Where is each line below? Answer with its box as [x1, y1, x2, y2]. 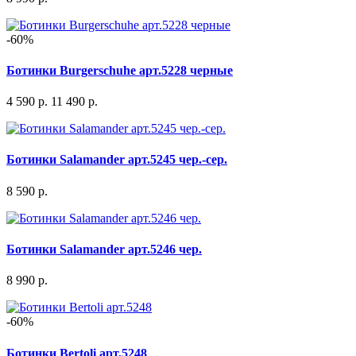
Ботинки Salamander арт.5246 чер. [6, 242, 202, 257]
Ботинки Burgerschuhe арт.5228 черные [6, 63, 233, 77]
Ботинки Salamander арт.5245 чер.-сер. [6, 153, 227, 167]
